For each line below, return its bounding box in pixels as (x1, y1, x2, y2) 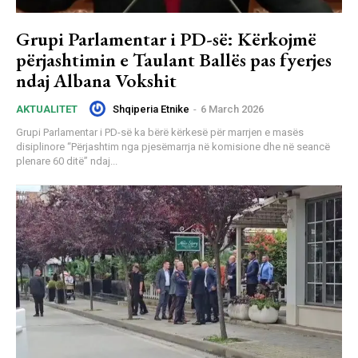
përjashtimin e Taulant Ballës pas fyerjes (16, 47, 332, 73)
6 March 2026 (201, 102, 264, 115)
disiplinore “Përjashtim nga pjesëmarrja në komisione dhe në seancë (16, 141, 330, 153)
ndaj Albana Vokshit (16, 68, 177, 93)
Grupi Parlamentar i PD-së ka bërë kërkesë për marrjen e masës (16, 126, 304, 139)
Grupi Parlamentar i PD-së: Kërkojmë (16, 26, 316, 52)
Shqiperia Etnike (113, 102, 189, 115)
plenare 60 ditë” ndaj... (16, 155, 117, 168)
